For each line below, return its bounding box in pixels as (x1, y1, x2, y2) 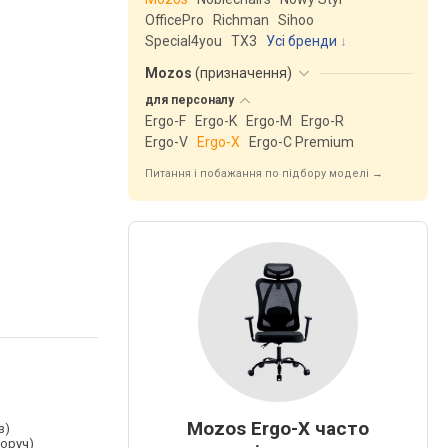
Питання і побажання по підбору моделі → (145, 167, 383, 180)
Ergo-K (195, 113, 237, 129)
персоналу (171, 93, 237, 107)
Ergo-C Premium (249, 134, 354, 150)
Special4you (145, 33, 222, 49)
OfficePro (145, 12, 204, 28)
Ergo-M (246, 113, 292, 129)
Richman (213, 12, 269, 28)
